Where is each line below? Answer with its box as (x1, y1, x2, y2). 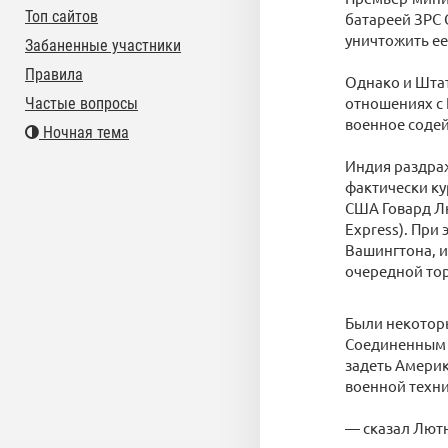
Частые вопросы (25, 94, 138, 113)
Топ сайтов (25, 7, 98, 26)
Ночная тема (39, 123, 129, 142)
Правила (25, 65, 83, 84)
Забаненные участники (25, 36, 181, 55)
